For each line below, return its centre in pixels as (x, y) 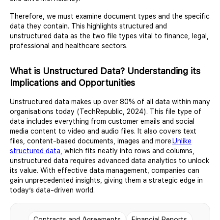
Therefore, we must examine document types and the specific (110, 16)
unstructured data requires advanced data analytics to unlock (110, 160)
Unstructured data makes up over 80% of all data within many (110, 101)
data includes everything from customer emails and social (102, 121)
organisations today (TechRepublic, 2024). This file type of (106, 111)
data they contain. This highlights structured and (88, 26)
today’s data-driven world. (52, 190)
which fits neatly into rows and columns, (128, 151)
